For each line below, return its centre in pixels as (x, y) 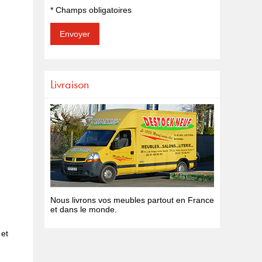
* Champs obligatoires (91, 10)
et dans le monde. (84, 210)
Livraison (70, 85)
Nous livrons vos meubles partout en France (132, 200)
